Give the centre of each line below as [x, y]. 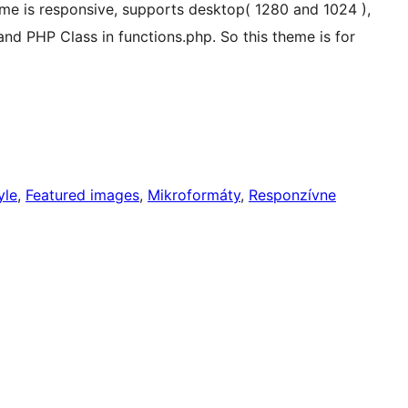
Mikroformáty [194, 195]
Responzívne [292, 195]
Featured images [82, 195]
